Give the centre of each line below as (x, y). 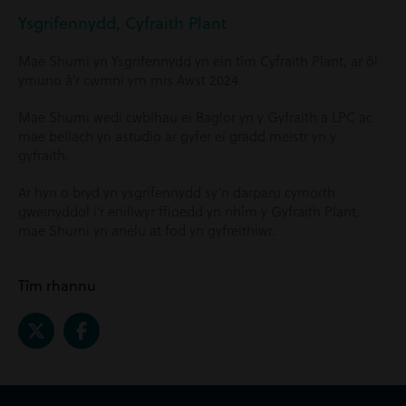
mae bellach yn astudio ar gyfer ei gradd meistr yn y (177, 135)
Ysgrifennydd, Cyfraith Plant (122, 23)
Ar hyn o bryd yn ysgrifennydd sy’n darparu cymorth (177, 192)
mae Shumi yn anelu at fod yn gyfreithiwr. (147, 230)
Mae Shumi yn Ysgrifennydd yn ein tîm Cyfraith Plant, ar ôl (198, 60)
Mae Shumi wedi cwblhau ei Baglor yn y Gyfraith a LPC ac (195, 116)
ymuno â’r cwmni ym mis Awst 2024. (130, 79)
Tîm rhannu (57, 285)
